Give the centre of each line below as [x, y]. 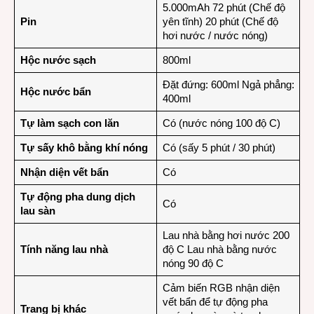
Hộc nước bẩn [55, 91]
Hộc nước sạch [58, 60]
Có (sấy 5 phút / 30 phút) [219, 147]
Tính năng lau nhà [64, 249]
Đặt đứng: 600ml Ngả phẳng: [228, 84]
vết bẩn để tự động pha [215, 301]
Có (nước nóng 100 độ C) [221, 123]
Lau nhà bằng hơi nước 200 [226, 235]
